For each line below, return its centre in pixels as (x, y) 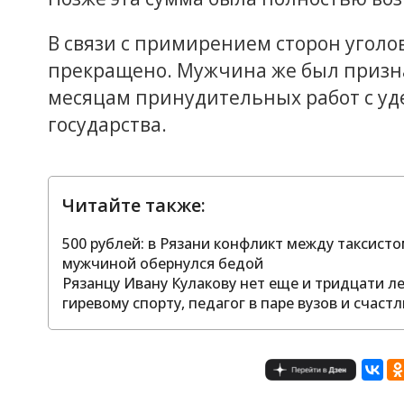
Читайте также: (134, 205)
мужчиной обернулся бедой (163, 263)
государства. (107, 124)
